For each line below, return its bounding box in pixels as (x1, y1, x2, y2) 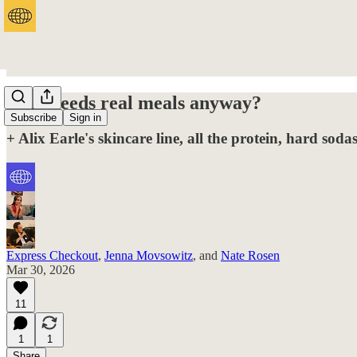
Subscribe (10, 112, 57, 124)
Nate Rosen (221, 248, 280, 262)
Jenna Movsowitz (104, 248, 193, 262)
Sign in (69, 112, 101, 124)
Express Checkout (6, 248, 98, 262)
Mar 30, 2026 (6, 262, 75, 277)
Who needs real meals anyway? (6, 92, 261, 113)
